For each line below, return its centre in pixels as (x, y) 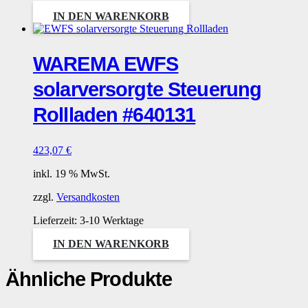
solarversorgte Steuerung (147, 90)
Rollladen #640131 (114, 115)
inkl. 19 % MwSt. (71, 174)
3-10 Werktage (112, 221)
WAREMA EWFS (106, 64)
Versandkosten (88, 197)
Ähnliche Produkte (89, 279)
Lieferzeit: (56, 221)
